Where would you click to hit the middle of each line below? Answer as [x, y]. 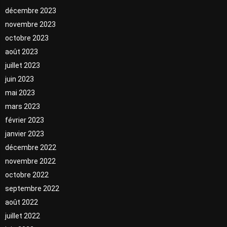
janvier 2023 [25, 134]
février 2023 [25, 120]
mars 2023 [23, 106]
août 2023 [22, 51]
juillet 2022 [23, 216]
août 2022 [22, 202]
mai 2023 [20, 92]
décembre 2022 [31, 147]
